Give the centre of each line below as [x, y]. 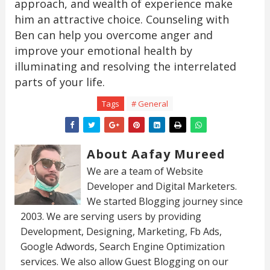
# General [149, 104]
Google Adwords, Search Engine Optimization [122, 247]
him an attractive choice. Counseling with [121, 20]
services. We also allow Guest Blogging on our [124, 262]
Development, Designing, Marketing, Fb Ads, [121, 232]
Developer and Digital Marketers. [162, 187]
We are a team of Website [145, 171]
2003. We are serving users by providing [111, 217]
